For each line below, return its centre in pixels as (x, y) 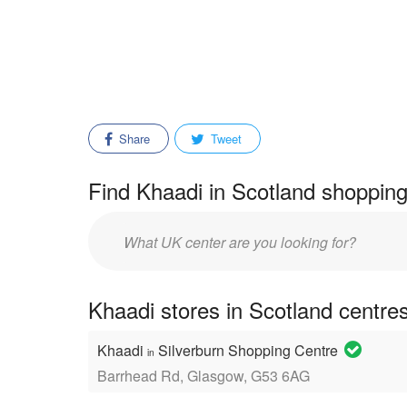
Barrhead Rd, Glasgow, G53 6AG (203, 376)
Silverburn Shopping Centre (248, 350)
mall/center (155, 258)
